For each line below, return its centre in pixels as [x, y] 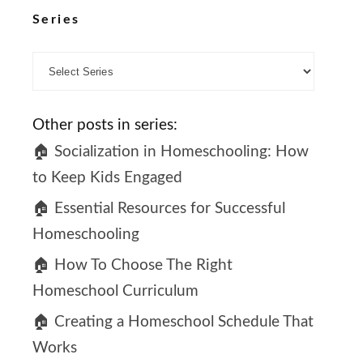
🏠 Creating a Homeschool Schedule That [173, 322]
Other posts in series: [105, 126]
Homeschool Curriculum [115, 292]
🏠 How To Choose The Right [132, 266]
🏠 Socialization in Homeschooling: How [171, 152]
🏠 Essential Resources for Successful [159, 209]
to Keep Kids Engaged [107, 178]
